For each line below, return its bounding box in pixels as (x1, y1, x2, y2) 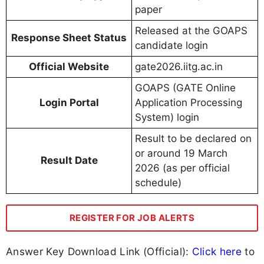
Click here (192, 245, 242, 258)
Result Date (40, 154, 98, 167)
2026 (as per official (135, 162, 230, 174)
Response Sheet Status (11, 32, 127, 44)
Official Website (29, 61, 109, 73)
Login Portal (39, 97, 99, 109)
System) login (135, 111, 199, 124)
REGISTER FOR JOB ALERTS (69, 212, 195, 224)
